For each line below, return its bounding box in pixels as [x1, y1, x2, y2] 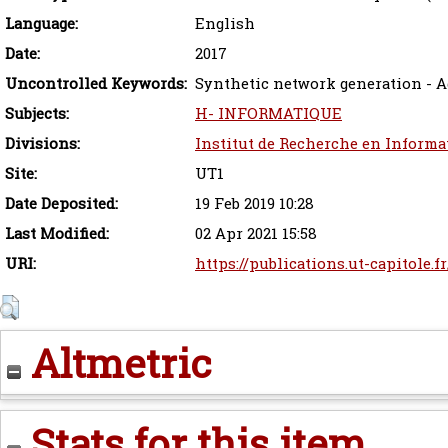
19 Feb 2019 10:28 [195, 193, 314, 215]
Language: [5, 13, 78, 35]
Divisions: [5, 133, 80, 155]
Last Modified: [5, 223, 109, 245]
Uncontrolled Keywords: [5, 73, 187, 95]
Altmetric [21, 336, 212, 390]
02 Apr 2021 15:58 [195, 223, 317, 245]
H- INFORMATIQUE [195, 103, 342, 125]
